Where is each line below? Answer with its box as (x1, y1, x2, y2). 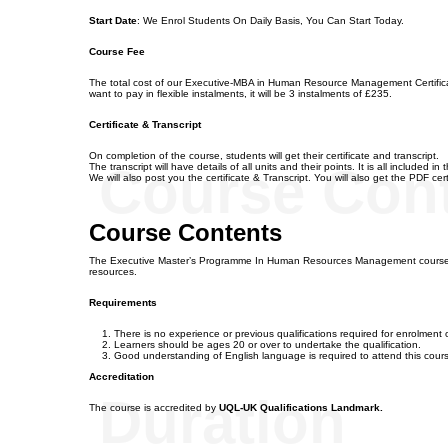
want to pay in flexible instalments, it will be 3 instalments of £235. (89, 88, 392, 99)
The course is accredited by (89, 402, 219, 413)
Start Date (89, 15, 137, 26)
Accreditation (89, 371, 154, 382)
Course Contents (89, 219, 282, 246)
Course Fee (89, 46, 145, 57)
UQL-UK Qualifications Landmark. (219, 402, 383, 413)
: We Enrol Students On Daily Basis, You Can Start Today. (137, 15, 404, 26)
